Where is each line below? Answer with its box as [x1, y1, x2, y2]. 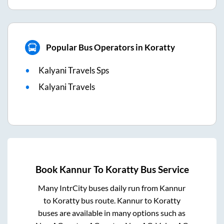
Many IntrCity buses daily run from [38, 183, 160, 193]
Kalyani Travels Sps [38, 64, 109, 75]
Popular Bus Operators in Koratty [45, 42, 175, 53]
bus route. [79, 195, 117, 205]
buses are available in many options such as [38, 208, 186, 218]
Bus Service [138, 164, 189, 175]
